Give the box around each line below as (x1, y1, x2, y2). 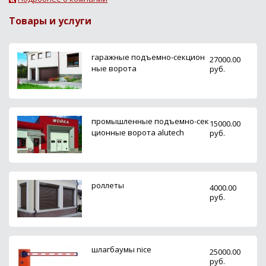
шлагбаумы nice (91, 243, 151, 255)
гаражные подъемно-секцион (91, 51, 205, 62)
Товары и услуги (9, 14, 91, 27)
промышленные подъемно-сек (91, 115, 209, 126)
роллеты (91, 179, 124, 191)
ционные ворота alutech (91, 126, 184, 138)
